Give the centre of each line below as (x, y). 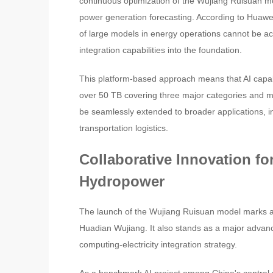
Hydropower (122, 182)
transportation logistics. (124, 128)
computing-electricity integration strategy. (158, 245)
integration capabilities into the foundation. (161, 50)
